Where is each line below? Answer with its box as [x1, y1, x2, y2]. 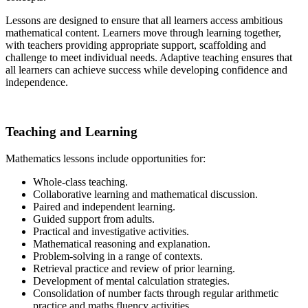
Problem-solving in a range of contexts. [33, 250, 203, 263]
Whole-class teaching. [33, 176, 128, 188]
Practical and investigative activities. [33, 225, 189, 238]
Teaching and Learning [5, 124, 137, 140]
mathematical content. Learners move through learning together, [5, 26, 281, 38]
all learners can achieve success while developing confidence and [5, 63, 287, 76]
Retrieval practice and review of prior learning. [33, 263, 235, 275]
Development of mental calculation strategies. [33, 275, 230, 287]
